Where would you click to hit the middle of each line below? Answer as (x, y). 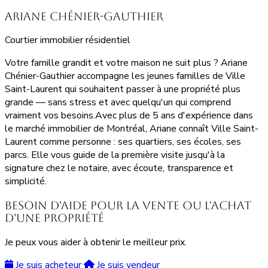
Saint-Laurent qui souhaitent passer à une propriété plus (123, 89)
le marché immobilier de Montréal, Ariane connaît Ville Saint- (132, 129)
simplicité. (26, 182)
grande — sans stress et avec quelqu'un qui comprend (118, 103)
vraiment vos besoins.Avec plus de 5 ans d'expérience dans (129, 116)
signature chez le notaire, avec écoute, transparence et (119, 168)
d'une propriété (54, 218)
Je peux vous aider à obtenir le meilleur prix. (96, 242)
